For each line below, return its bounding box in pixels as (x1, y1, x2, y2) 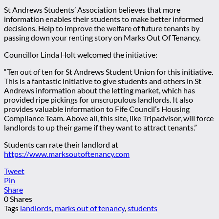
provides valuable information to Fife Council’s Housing (4, 104, 190, 113)
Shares (10, 194, 32, 203)
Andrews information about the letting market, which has (4, 86, 195, 95)
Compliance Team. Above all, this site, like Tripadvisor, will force (4, 113, 214, 123)
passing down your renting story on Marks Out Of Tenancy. (4, 33, 200, 42)
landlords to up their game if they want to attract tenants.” (4, 123, 197, 132)
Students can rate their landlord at (4, 140, 118, 149)
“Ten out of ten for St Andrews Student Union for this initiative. (4, 67, 213, 76)
